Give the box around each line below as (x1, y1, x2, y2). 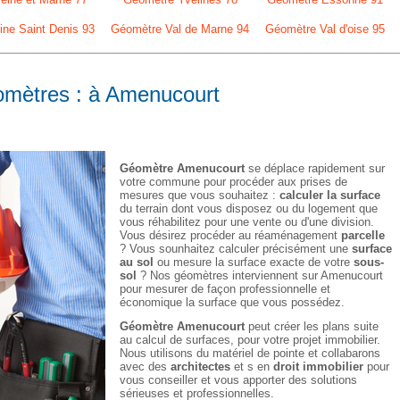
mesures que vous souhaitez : (120, 188, 279, 202)
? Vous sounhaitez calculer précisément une (120, 242, 352, 255)
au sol (120, 255, 154, 269)
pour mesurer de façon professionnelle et (120, 282, 330, 296)
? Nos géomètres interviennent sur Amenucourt (137, 269, 383, 282)
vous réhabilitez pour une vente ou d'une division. (120, 215, 374, 229)
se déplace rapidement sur (245, 162, 385, 175)
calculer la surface (279, 188, 380, 202)
